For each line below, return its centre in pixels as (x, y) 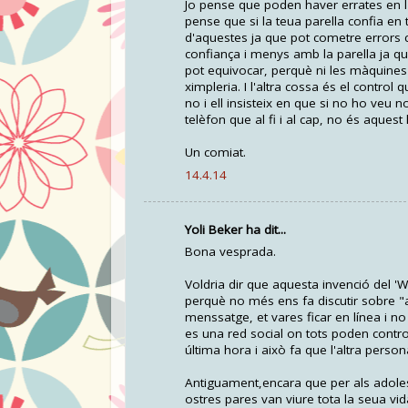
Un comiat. (215, 153)
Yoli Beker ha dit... (235, 229)
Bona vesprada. (230, 252)
